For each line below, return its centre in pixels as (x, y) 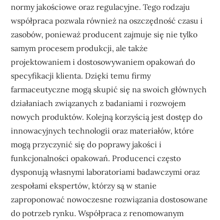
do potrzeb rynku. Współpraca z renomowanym (97, 213)
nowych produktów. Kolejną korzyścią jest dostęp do (107, 117)
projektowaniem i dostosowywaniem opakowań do (103, 62)
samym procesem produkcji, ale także (80, 48)
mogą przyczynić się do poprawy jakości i (86, 144)
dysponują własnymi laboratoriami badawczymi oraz (106, 172)
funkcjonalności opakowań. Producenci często (96, 158)
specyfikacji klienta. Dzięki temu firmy (81, 75)
